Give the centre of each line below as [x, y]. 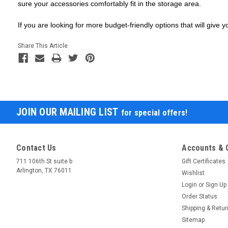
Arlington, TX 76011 [44, 170]
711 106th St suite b [44, 161]
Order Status [200, 196]
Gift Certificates [204, 161]
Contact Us [36, 148]
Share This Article [42, 46]
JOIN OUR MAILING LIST [69, 112]
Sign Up [216, 184]
